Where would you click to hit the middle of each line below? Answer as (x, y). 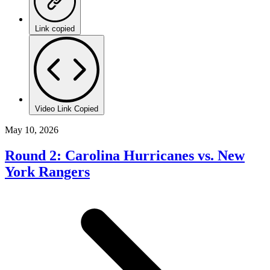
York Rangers (47, 171)
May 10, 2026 (32, 130)
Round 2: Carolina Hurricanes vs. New (125, 155)
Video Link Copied (67, 108)
